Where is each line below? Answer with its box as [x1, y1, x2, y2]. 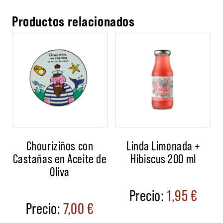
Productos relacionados [12, 12, 135, 29]
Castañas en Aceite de [12, 150, 107, 166]
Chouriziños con [26, 137, 94, 153]
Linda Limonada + [126, 137, 200, 153]
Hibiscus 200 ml [130, 150, 196, 166]
